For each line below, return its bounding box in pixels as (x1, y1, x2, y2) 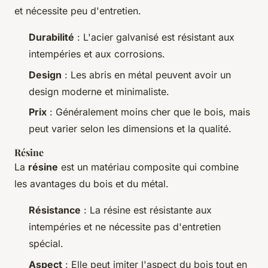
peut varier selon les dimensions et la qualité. (29, 123, 232, 135)
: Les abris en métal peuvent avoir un (62, 68, 231, 81)
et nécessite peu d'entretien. (14, 5, 141, 17)
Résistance (29, 204, 81, 217)
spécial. (29, 237, 63, 250)
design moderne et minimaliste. (29, 85, 169, 98)
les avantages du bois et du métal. (14, 178, 169, 190)
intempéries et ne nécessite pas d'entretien (29, 221, 221, 233)
